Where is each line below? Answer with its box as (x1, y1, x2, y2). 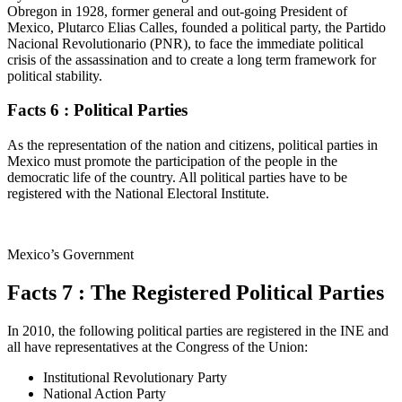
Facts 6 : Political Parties (7, 100, 188, 120)
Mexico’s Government (7, 247, 134, 262)
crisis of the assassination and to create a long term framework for (7, 51, 376, 67)
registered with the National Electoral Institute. (7, 186, 269, 201)
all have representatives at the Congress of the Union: (7, 338, 308, 354)
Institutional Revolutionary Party (43, 369, 227, 385)
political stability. (7, 67, 102, 83)
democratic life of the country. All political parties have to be (7, 170, 347, 185)
